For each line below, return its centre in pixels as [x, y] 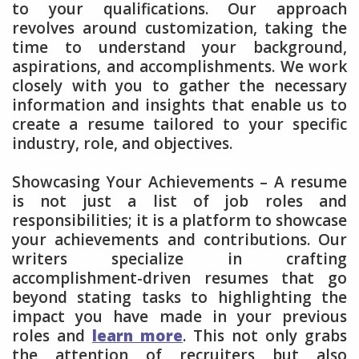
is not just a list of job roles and [179, 202]
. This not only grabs [265, 336]
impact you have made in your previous [179, 317]
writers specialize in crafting [179, 259]
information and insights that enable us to [179, 105]
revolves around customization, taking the [179, 28]
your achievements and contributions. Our [179, 240]
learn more [137, 336]
